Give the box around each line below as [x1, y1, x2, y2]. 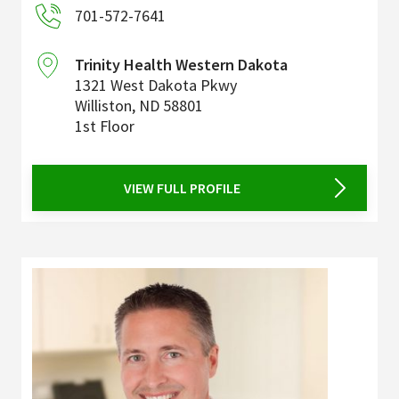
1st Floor [75, 116, 134, 137]
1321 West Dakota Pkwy [75, 75, 237, 96]
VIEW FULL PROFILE [123, 179, 240, 198]
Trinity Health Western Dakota [75, 54, 288, 76]
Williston [75, 95, 132, 117]
